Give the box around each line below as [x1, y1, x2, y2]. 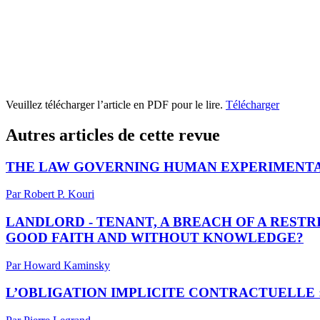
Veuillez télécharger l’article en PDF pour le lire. [6, 98, 226, 111]
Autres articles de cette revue [6, 125, 220, 144]
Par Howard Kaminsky [6, 259, 110, 271]
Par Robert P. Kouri [6, 188, 94, 201]
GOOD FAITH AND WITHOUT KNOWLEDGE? [6, 229, 304, 245]
